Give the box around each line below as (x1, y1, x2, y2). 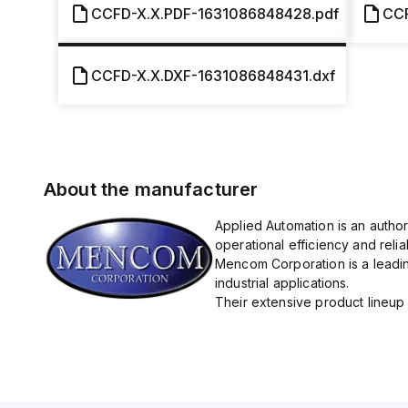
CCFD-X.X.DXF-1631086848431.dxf (91, 66, 335, 85)
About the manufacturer (44, 178, 259, 200)
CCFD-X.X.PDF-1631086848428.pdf (91, 5, 339, 23)
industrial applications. (214, 275, 350, 291)
